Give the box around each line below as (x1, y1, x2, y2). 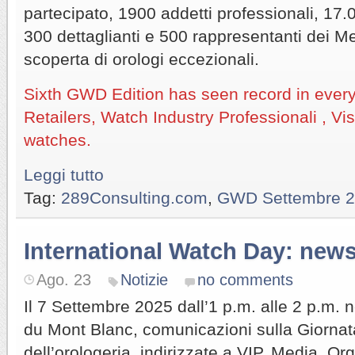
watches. (24, 130, 91, 149)
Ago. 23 (36, 270, 91, 288)
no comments (197, 270, 293, 288)
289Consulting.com (61, 188, 208, 207)
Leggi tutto (24, 165, 104, 184)
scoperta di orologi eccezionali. (24, 49, 259, 68)
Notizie (120, 270, 168, 288)
